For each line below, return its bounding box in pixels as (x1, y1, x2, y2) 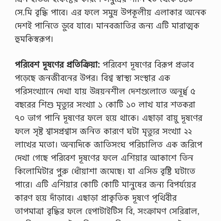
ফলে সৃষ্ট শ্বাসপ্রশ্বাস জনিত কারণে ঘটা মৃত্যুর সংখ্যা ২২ (15, 125, 192, 137)
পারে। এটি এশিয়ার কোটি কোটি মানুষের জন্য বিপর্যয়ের (15, 179, 196, 190)
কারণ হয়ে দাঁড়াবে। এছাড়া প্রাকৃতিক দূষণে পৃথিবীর (15, 192, 177, 203)
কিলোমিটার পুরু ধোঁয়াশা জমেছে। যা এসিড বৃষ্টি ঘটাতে (15, 165, 195, 177)
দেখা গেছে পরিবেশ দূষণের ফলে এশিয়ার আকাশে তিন (15, 152, 193, 163)
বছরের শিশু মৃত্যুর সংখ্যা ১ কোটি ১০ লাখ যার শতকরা (15, 99, 195, 110)
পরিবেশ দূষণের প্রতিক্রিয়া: (15, 59, 100, 70)
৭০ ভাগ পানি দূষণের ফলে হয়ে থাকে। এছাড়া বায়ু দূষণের (15, 112, 202, 123)
